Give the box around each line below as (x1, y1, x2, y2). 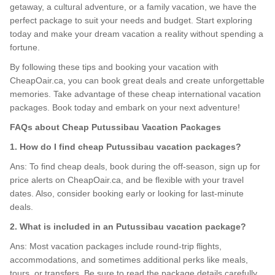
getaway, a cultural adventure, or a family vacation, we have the (10, 2, 257, 12)
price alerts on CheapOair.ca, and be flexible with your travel (10, 175, 244, 185)
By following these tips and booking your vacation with (10, 62, 219, 72)
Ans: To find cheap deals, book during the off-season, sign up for (10, 161, 260, 171)
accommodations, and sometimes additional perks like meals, (10, 255, 248, 265)
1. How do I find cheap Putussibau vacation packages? (10, 142, 241, 152)
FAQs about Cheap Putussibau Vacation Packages (10, 122, 221, 132)
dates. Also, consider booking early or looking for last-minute (10, 188, 244, 198)
